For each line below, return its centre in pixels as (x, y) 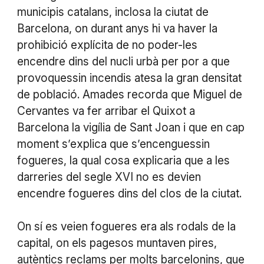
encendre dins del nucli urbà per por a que (123, 61)
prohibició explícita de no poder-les (107, 45)
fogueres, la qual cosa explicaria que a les (123, 160)
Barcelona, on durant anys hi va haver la (117, 28)
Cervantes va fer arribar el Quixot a (106, 111)
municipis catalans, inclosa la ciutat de (113, 12)
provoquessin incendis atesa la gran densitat (129, 78)
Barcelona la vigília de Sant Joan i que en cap (131, 127)
